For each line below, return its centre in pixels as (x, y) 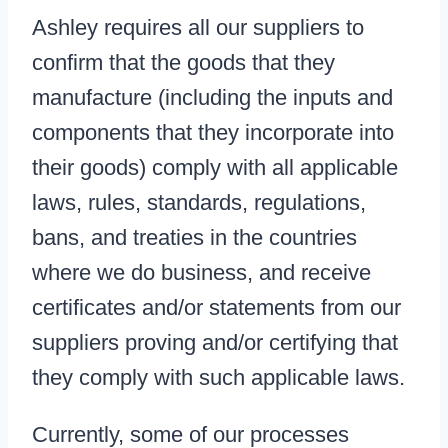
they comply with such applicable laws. (218, 378)
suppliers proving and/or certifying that (215, 343)
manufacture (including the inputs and (212, 98)
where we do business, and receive (201, 273)
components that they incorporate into (213, 133)
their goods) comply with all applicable (215, 168)
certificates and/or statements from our (216, 308)
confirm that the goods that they (183, 63)
